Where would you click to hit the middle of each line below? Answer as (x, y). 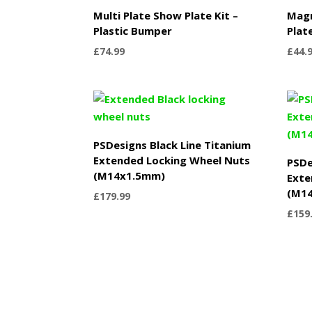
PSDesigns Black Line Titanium (172, 145)
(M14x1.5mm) (130, 175)
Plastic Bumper (133, 30)
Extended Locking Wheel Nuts (172, 160)
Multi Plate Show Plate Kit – (166, 15)
